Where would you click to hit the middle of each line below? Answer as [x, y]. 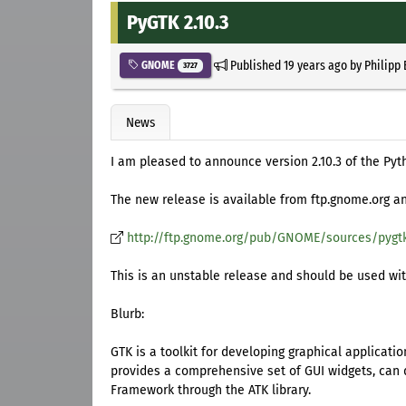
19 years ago [315, 65]
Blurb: [127, 314]
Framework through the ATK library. [211, 391]
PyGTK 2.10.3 [178, 22]
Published [255, 65]
